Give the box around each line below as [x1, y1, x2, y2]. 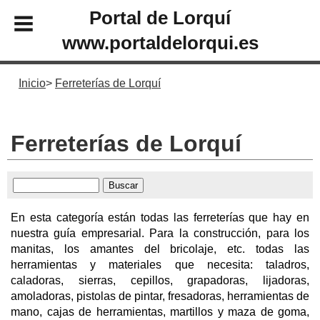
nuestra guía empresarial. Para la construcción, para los [11, 226, 309, 239]
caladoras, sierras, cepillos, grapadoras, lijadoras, [11, 274, 309, 286]
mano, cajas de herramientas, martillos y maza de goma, [11, 305, 309, 318]
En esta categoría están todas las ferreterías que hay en [11, 211, 309, 224]
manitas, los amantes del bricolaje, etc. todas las [11, 242, 309, 255]
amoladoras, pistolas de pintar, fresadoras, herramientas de [11, 289, 309, 302]
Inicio [19, 77, 46, 89]
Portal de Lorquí [89, 7, 231, 28]
